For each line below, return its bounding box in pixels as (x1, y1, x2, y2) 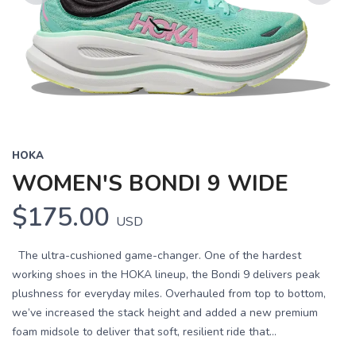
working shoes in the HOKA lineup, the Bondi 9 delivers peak (12, 267, 320, 283)
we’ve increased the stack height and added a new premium (12, 305, 318, 321)
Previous (21, 5, 71, 23)
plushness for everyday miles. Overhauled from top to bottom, (12, 286, 326, 302)
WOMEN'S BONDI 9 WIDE (12, 168, 288, 199)
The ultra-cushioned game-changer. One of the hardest (12, 248, 301, 264)
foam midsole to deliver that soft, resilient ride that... (12, 324, 277, 340)
